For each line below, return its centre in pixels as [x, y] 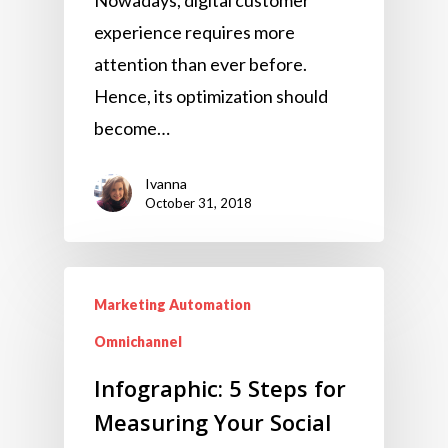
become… [132, 127]
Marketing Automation [172, 304]
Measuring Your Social [212, 421]
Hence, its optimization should [211, 95]
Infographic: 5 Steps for [220, 387]
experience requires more [194, 31]
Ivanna [166, 183]
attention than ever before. [200, 63]
